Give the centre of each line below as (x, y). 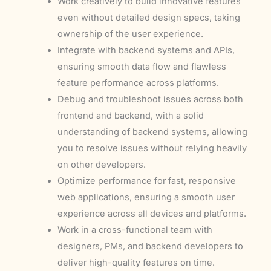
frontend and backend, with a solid (130, 115)
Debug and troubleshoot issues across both (150, 99)
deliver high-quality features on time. (136, 262)
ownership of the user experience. (130, 34)
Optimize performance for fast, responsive (146, 181)
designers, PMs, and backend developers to (150, 246)
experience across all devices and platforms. (152, 213)
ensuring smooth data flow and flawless (142, 66)
